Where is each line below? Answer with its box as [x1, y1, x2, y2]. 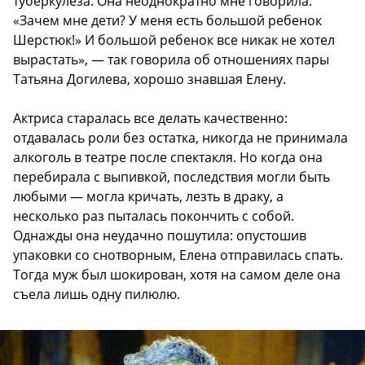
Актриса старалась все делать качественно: [13, 109, 288, 128]
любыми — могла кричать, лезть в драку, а [13, 187, 284, 206]
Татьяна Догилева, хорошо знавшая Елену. [13, 70, 286, 89]
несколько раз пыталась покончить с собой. [13, 207, 294, 226]
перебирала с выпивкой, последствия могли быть [13, 168, 330, 187]
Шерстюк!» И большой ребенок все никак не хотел [13, 31, 335, 50]
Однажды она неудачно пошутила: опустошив [13, 226, 306, 245]
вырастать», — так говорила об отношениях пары [13, 51, 329, 69]
